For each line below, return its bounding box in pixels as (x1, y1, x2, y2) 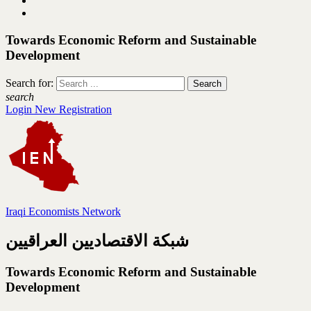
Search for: (6, 76, 53, 89)
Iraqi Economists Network (6, 205, 121, 217)
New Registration (35, 103, 112, 115)
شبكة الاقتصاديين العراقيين (6, 232, 189, 251)
